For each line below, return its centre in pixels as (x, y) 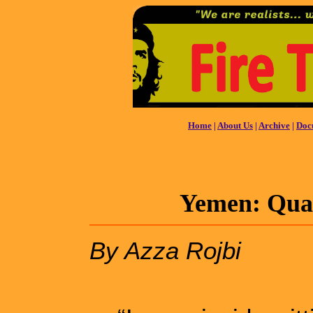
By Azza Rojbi (165, 250)
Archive (274, 125)
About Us (235, 125)
